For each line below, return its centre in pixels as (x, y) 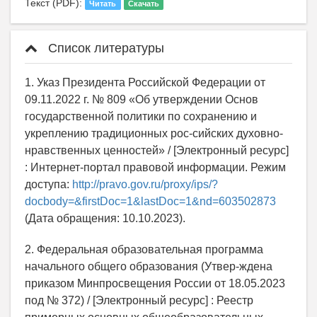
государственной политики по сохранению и (141, 116)
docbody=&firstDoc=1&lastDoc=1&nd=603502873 (150, 201)
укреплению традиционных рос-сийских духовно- (154, 133)
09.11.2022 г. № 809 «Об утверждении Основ (142, 99)
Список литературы (104, 48)
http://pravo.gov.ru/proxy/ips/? (145, 184)
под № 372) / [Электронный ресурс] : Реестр (139, 300)
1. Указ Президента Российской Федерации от (145, 82)
